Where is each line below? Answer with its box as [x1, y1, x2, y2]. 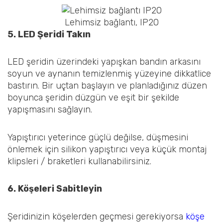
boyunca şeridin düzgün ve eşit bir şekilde [7, 92, 179, 104]
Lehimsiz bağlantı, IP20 [64, 16, 159, 28]
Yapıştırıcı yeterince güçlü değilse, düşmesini [7, 131, 188, 143]
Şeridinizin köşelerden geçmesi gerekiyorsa [7, 211, 186, 222]
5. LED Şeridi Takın [7, 28, 91, 40]
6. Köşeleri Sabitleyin [7, 183, 102, 195]
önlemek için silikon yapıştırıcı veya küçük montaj [7, 143, 207, 155]
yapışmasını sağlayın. [7, 104, 92, 115]
